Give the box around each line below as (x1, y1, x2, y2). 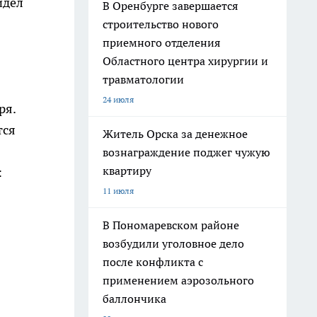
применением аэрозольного (103, 273, 254, 287)
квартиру (103, 163, 151, 178)
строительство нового (103, 17, 219, 31)
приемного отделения (103, 35, 220, 50)
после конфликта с (103, 255, 203, 269)
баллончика (103, 292, 166, 306)
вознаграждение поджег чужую (103, 145, 270, 159)
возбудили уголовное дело (103, 236, 244, 250)
